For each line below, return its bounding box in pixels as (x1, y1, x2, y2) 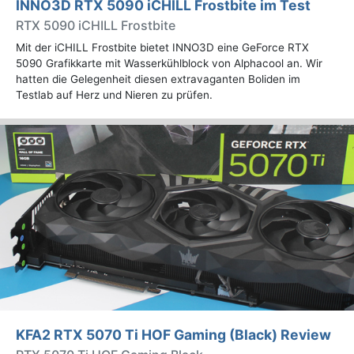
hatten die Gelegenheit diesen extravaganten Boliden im (16, 72, 300, 85)
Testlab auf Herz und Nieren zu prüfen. (16, 88, 213, 101)
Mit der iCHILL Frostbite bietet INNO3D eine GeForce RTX (16, 40, 309, 54)
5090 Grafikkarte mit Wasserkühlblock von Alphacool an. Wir (16, 56, 322, 70)
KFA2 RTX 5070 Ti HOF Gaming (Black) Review (16, 326, 331, 343)
